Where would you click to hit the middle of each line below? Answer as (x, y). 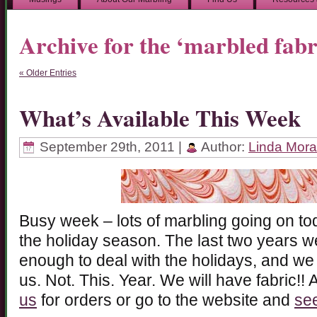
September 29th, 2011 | (111, 147)
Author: (223, 147)
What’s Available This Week (160, 117)
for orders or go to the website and (166, 301)
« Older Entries (48, 73)
